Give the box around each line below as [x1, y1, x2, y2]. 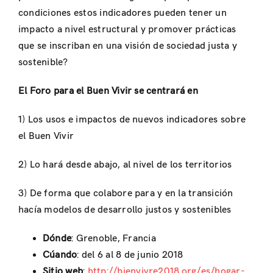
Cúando [43, 249, 77, 261]
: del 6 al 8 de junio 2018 [77, 249, 183, 261]
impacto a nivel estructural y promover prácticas [18, 23, 236, 35]
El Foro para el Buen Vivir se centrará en [18, 85, 198, 97]
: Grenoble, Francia [71, 232, 156, 244]
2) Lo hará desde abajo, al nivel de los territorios [18, 158, 232, 171]
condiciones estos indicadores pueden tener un [18, 7, 227, 19]
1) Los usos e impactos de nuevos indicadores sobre [18, 113, 246, 126]
